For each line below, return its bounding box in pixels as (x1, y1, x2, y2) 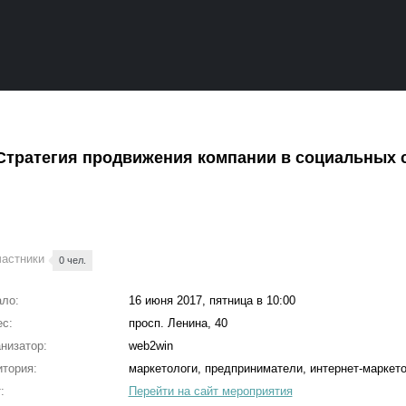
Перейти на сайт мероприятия (128, 384, 293, 398)
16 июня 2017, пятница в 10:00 (128, 294, 295, 307)
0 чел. (59, 255, 87, 266)
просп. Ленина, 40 (128, 316, 227, 330)
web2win (128, 339, 173, 353)
